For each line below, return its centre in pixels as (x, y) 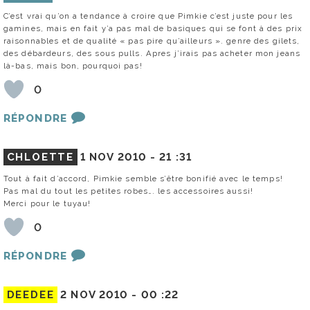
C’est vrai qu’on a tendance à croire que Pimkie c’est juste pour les (148, 16)
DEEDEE (30, 295)
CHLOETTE (40, 157)
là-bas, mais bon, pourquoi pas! (73, 66)
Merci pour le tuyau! (47, 204)
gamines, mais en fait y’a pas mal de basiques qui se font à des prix (153, 29)
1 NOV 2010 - (120, 157)
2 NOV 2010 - (101, 295)
